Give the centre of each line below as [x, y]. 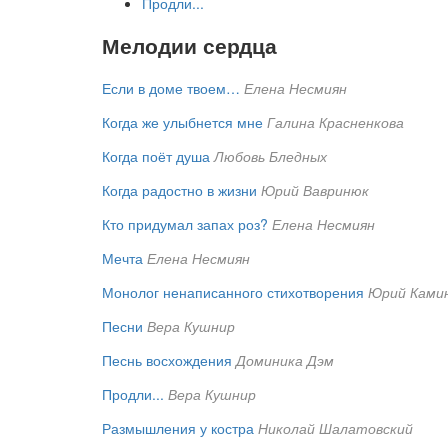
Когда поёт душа [156, 155]
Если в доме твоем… [171, 87]
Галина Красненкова [335, 121]
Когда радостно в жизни [179, 189]
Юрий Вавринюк [315, 189]
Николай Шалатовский [335, 427]
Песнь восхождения [167, 359]
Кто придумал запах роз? [185, 223]
